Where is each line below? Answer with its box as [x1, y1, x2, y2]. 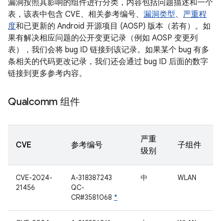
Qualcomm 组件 [8, 96, 80, 108]
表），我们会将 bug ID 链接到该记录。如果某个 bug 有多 [8, 45, 209, 55]
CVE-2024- [16, 173, 52, 182]
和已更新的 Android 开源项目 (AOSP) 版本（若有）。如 [16, 21, 211, 31]
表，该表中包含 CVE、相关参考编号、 [8, 9, 144, 19]
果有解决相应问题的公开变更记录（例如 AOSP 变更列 [8, 33, 198, 43]
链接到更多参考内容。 [8, 69, 87, 78]
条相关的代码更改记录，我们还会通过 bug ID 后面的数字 [8, 57, 208, 67]
